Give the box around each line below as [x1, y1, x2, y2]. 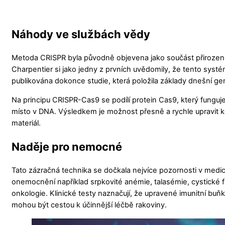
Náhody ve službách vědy [12, 28, 150, 41]
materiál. [12, 118, 41, 128]
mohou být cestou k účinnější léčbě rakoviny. [12, 200, 167, 210]
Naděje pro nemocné [12, 140, 122, 154]
